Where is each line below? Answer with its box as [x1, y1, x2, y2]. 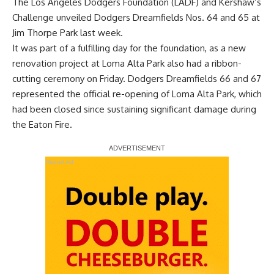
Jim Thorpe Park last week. [12, 26, 123, 39]
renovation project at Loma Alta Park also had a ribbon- [12, 57, 242, 69]
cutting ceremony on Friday [12, 72, 123, 84]
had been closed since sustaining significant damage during [12, 103, 256, 115]
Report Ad [45, 158, 73, 165]
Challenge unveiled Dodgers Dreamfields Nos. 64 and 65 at [12, 11, 260, 23]
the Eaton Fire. [12, 118, 72, 130]
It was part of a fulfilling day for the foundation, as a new [12, 42, 246, 54]
